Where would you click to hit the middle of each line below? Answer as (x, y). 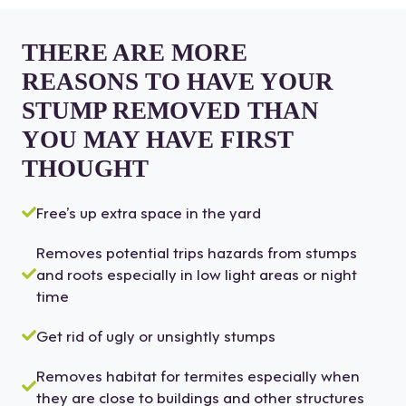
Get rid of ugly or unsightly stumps (156, 335)
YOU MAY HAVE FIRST (158, 140)
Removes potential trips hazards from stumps (197, 252)
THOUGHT (85, 169)
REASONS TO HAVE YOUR (178, 82)
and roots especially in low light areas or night (197, 274)
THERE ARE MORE (135, 53)
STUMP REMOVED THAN (170, 111)
